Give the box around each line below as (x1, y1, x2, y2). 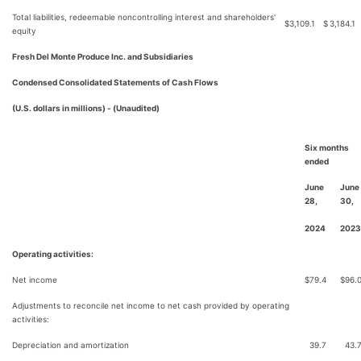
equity (12, 26, 36, 35)
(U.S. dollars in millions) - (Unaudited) (12, 103, 160, 113)
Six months (305, 143, 349, 152)
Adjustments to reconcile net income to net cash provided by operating (12, 301, 289, 310)
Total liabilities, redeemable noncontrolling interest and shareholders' (12, 12, 276, 22)
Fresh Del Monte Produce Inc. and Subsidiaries (12, 52, 193, 61)
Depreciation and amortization (12, 340, 129, 350)
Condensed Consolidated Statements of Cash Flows (12, 77, 218, 87)
